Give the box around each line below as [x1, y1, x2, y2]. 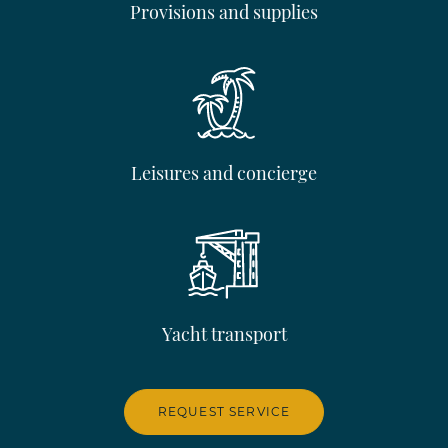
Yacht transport [161, 322, 287, 347]
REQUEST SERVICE [157, 404, 291, 420]
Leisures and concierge [131, 161, 317, 186]
